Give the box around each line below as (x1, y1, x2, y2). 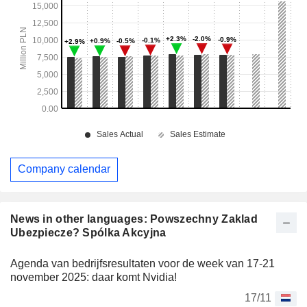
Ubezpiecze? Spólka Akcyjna (10, 226, 167, 238)
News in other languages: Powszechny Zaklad (10, 212, 258, 225)
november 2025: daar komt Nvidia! (10, 271, 177, 283)
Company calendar (18, 163, 110, 175)
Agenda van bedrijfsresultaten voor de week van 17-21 (10, 257, 275, 269)
